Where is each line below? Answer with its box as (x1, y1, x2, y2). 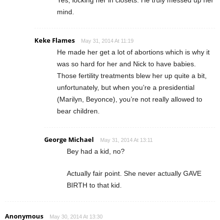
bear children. (57, 107, 100, 115)
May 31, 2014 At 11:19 (81, 37, 134, 44)
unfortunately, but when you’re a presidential (57, 83, 194, 91)
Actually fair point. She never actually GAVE (67, 169, 201, 177)
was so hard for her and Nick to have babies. (57, 59, 196, 68)
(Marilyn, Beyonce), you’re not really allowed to (57, 95, 202, 103)
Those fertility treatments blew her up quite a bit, (57, 71, 207, 80)
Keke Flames (34, 35, 75, 45)
